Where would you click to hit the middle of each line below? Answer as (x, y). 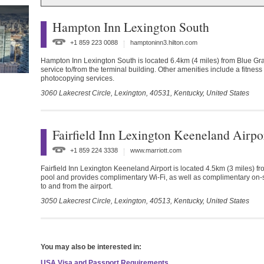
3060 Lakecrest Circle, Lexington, (95, 93)
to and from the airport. (77, 186)
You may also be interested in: (91, 247)
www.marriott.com (156, 150)
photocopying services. (77, 78)
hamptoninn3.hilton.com (164, 42)
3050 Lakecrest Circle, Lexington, (95, 201)
